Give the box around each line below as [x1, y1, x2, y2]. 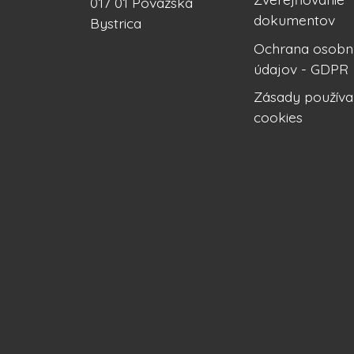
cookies [253, 108, 303, 126]
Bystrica [90, 14, 141, 32]
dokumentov [253, 11, 335, 29]
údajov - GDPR [253, 59, 348, 77]
